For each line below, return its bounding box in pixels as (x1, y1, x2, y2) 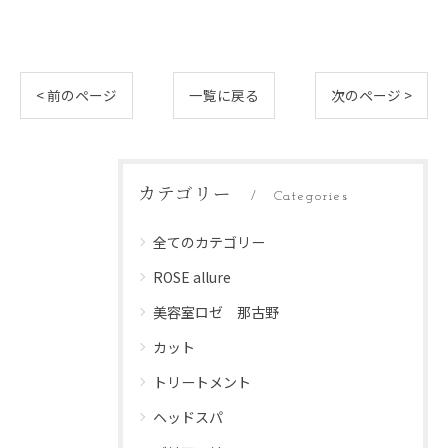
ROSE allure (153, 267, 231, 287)
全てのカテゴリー (153, 232, 265, 252)
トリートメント (153, 372, 251, 392)
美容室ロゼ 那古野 (153, 302, 279, 322)
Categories (273, 190, 349, 203)
